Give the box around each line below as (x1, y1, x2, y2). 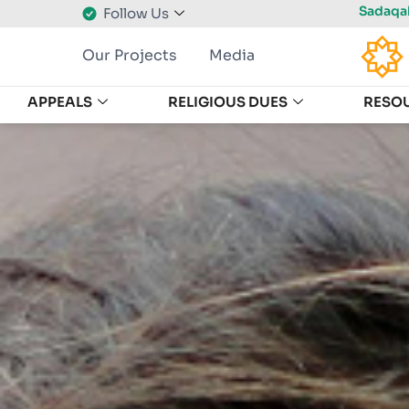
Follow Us (103, 5, 169, 22)
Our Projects (82, 46, 177, 65)
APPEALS (27, 93, 92, 111)
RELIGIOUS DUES (168, 93, 288, 111)
